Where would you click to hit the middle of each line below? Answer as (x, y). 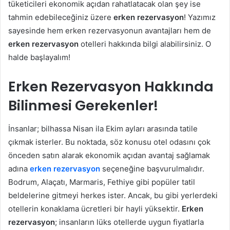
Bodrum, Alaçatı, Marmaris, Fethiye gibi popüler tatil (102, 182)
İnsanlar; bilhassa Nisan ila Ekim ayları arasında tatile (103, 128)
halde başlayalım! (39, 57)
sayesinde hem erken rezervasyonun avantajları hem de (110, 31)
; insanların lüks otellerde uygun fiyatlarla (129, 222)
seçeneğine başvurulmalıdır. (152, 168)
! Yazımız (200, 17)
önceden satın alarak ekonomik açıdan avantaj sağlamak (109, 155)
